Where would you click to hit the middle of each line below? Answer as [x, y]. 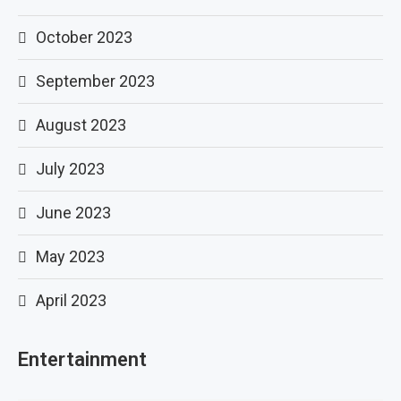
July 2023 [70, 169]
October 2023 [84, 37]
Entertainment [82, 359]
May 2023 [70, 256]
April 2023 [71, 300]
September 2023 [95, 81]
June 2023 [73, 213]
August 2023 [81, 125]
